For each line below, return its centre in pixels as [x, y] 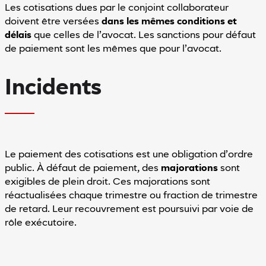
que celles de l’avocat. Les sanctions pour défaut [143, 35]
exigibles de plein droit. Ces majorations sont [107, 182]
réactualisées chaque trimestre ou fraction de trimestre [131, 196]
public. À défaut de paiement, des [83, 168]
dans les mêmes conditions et [169, 22]
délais [18, 35]
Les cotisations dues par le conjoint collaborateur [116, 8]
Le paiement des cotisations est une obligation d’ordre [129, 155]
